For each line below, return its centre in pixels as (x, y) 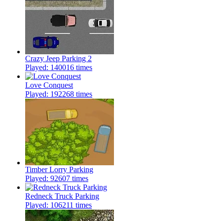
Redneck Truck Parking (62, 196)
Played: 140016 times (59, 68)
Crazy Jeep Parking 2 (58, 59)
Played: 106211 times (58, 205)
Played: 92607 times (57, 179)
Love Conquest (49, 85)
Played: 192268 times (59, 94)
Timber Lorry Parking (59, 170)
